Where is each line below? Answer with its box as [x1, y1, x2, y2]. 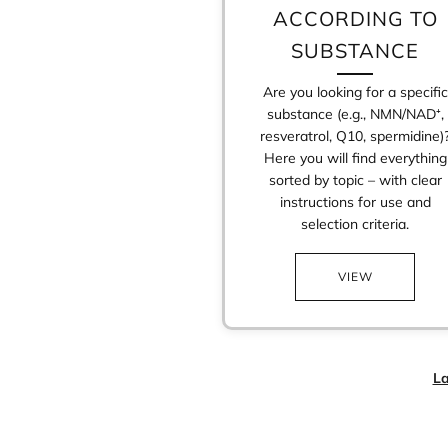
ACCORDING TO [272, 5, 438, 31]
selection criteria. [301, 214, 410, 233]
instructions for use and [279, 192, 431, 211]
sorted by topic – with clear [268, 170, 442, 189]
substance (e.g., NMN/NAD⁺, [266, 104, 444, 123]
